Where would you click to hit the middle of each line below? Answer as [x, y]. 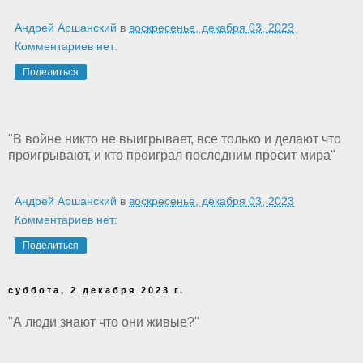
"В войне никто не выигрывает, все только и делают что [175, 139]
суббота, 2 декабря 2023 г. [96, 290]
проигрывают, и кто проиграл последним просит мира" [172, 155]
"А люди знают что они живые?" [104, 322]
